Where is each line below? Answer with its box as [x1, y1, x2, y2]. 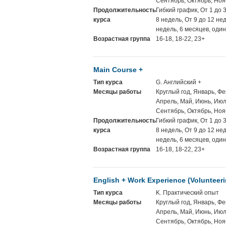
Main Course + [93, 66, 143, 74]
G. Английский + [156, 79, 201, 86]
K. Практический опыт [156, 189, 219, 196]
